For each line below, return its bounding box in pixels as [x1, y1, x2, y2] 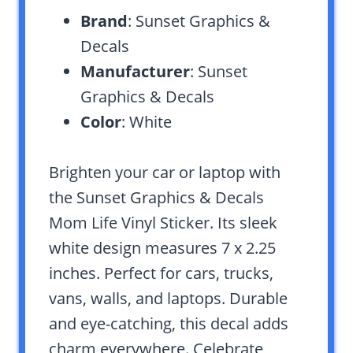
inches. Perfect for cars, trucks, [49, 262, 273, 284]
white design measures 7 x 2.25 [49, 236, 276, 258]
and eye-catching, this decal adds [49, 312, 288, 334]
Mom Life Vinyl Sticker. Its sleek [49, 211, 277, 233]
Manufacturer [80, 60, 190, 82]
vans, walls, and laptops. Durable [49, 287, 288, 309]
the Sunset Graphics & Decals [49, 186, 264, 208]
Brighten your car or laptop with [49, 161, 281, 183]
